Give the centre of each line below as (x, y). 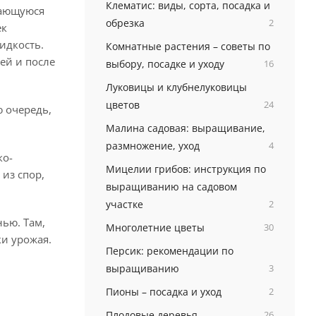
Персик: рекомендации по (169, 251)
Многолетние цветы (155, 227)
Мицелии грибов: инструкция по (186, 169)
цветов (122, 105)
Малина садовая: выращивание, (185, 128)
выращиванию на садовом (171, 187)
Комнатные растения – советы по (188, 46)
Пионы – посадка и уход (163, 292)
